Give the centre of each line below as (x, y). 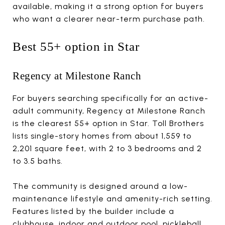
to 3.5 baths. (38, 161)
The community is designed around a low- (100, 186)
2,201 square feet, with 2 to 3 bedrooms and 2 (107, 148)
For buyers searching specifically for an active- (110, 98)
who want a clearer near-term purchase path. (109, 19)
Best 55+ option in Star (76, 46)
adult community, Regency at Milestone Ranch (109, 110)
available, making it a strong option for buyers (108, 6)
